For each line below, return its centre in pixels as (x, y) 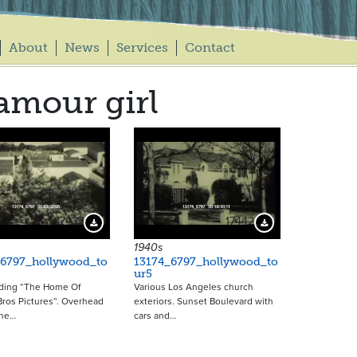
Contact (210, 47)
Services (142, 47)
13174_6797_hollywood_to (206, 262)
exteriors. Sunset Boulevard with (203, 301)
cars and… (155, 316)
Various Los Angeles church (193, 287)
